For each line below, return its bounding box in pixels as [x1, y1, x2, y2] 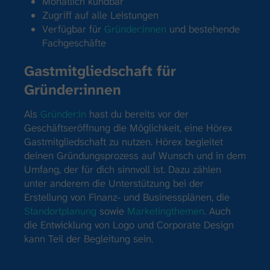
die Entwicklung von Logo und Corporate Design [24, 218, 234, 231]
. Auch [204, 204, 231, 218]
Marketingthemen [127, 204, 204, 218]
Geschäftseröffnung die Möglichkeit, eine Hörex [24, 121, 233, 134]
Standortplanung [24, 204, 99, 218]
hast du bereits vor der [86, 107, 189, 121]
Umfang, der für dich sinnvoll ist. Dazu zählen [24, 162, 221, 176]
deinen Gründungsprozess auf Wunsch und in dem [24, 148, 246, 162]
